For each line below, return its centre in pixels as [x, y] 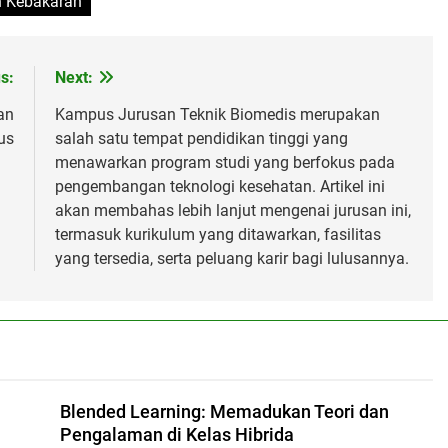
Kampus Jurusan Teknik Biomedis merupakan [217, 114]
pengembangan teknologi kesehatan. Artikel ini [219, 186]
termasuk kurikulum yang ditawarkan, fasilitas [217, 234]
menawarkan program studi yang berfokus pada [224, 162]
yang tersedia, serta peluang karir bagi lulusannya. [231, 258]
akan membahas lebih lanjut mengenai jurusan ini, [232, 210]
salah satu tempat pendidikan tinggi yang [201, 138]
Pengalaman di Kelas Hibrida [176, 434]
